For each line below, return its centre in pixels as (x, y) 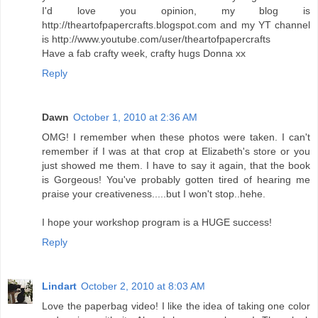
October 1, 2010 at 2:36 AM (135, 117)
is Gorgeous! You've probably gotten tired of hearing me (176, 179)
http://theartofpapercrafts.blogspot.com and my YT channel (176, 24)
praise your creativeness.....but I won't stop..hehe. (154, 193)
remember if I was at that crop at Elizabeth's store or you (176, 151)
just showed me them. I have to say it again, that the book (176, 165)
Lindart (59, 286)
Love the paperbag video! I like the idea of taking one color (176, 306)
